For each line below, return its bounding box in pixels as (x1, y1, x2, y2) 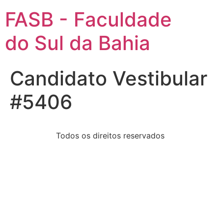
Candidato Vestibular (10, 66, 207, 90)
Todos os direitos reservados (55, 131, 165, 140)
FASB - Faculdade (5, 7, 172, 31)
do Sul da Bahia (5, 31, 150, 55)
